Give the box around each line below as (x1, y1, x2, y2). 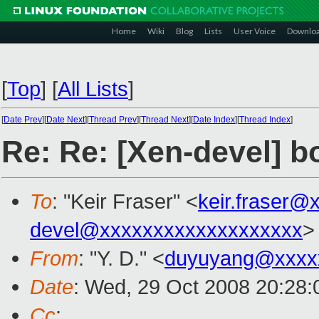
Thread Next (141, 115, 189, 125)
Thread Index (239, 115, 291, 125)
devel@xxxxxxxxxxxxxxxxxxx (30, 218, 303, 242)
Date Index (193, 115, 235, 125)
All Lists (58, 77, 128, 100)
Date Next (46, 115, 85, 125)
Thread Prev (89, 115, 137, 125)
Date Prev (4, 115, 42, 125)
